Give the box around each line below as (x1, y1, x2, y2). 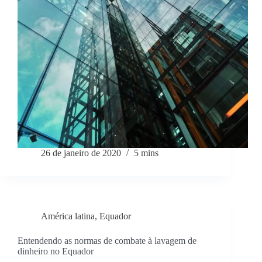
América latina (41, 211, 95, 222)
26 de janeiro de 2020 (41, 148, 121, 158)
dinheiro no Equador (18, 246, 94, 257)
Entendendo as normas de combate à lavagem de (18, 236, 196, 246)
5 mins (134, 148, 158, 158)
